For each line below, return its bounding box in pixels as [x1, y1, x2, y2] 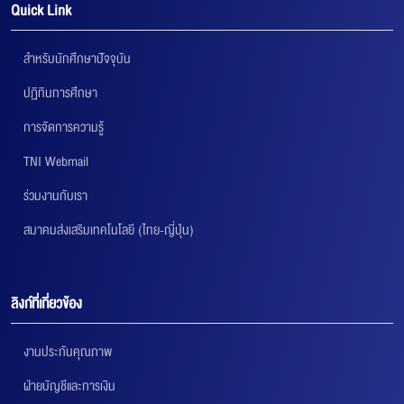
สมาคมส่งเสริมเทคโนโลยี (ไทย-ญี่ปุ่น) [23, 218, 194, 241]
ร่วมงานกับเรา [23, 184, 87, 207]
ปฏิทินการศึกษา [23, 81, 97, 104]
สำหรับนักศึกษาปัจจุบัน [23, 47, 131, 69]
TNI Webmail [23, 150, 88, 172]
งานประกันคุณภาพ [23, 340, 112, 363]
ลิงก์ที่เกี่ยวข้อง [11, 291, 82, 316]
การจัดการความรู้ [23, 115, 104, 138]
